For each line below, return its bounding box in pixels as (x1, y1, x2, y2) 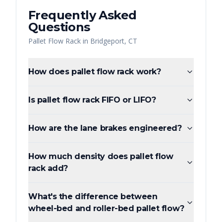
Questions (28, 20, 90, 35)
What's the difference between (28, 192, 158, 202)
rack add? (28, 164, 68, 173)
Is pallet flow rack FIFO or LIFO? (28, 95, 156, 105)
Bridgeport (90, 36, 124, 46)
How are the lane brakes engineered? (28, 123, 182, 133)
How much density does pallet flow (28, 152, 173, 162)
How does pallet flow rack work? (28, 67, 161, 77)
